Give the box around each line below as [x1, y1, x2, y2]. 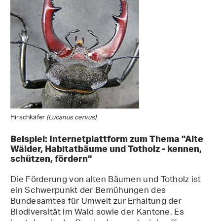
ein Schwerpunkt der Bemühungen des [10, 182, 166, 200]
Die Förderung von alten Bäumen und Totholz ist [10, 171, 201, 189]
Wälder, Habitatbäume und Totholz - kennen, [10, 143, 202, 154]
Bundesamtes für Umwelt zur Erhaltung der [10, 193, 182, 211]
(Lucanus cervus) [46, 110, 97, 125]
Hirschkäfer [10, 110, 47, 125]
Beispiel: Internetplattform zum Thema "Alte [10, 133, 203, 145]
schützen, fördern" [10, 153, 94, 164]
